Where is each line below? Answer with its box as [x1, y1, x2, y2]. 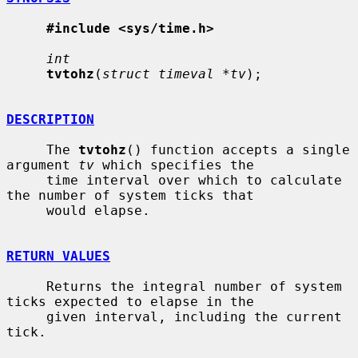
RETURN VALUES [6, 248, 110, 264]
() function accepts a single [126, 141, 350, 157]
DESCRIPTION [6, 111, 94, 127]
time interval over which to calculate [6, 172, 46, 188]
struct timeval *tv [102, 66, 246, 82]
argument [6, 157, 78, 173]
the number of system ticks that [6, 187, 254, 203]
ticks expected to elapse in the [6, 293, 254, 309]
